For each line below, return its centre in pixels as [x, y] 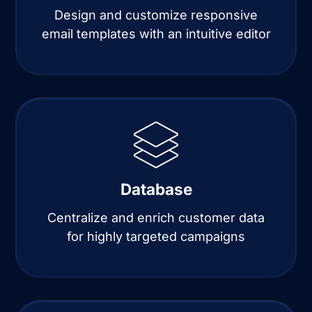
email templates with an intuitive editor [156, 33]
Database [156, 189]
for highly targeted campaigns [156, 236]
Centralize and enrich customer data [156, 217]
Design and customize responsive [156, 15]
